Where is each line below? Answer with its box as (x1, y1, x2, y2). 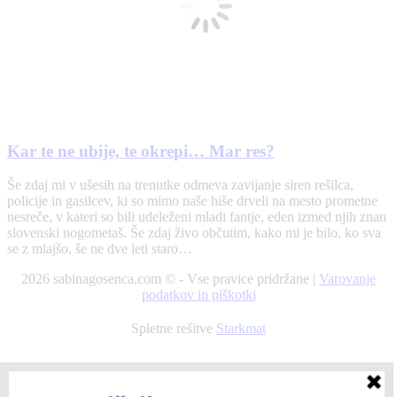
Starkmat (216, 321, 266, 337)
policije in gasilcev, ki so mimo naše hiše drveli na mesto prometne (7, 193, 378, 209)
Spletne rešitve (131, 321, 216, 337)
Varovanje (319, 271, 376, 287)
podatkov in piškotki (141, 287, 256, 303)
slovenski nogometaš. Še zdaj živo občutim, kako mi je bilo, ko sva (7, 225, 381, 241)
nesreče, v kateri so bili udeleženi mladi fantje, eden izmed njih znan (7, 209, 386, 225)
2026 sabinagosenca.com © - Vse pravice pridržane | (21, 271, 319, 287)
